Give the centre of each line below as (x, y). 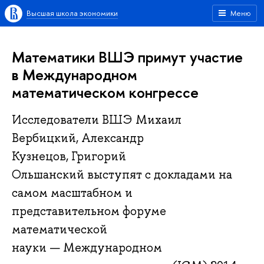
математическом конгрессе (105, 92)
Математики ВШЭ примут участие (127, 57)
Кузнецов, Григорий (69, 156)
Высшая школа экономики (72, 13)
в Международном (75, 75)
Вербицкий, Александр (78, 138)
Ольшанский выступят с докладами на (122, 175)
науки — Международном (87, 248)
